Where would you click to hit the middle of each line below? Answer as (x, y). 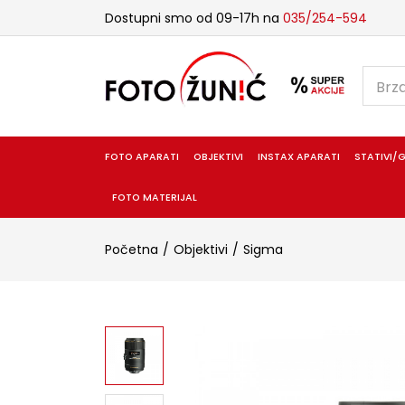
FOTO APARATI (141, 156)
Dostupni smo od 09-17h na (193, 18)
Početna (131, 249)
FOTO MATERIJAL (154, 197)
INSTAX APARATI (299, 156)
